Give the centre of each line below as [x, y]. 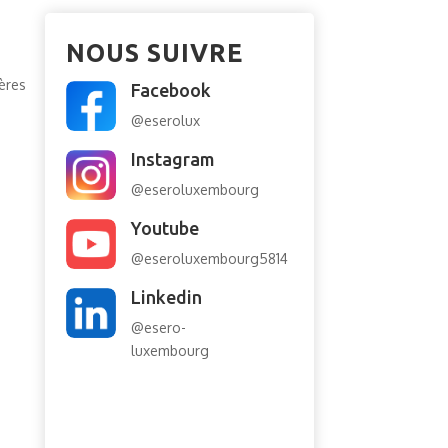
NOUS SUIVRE [154, 52]
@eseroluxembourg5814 [209, 258]
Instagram [172, 158]
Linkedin [166, 296]
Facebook [170, 89]
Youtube [164, 227]
